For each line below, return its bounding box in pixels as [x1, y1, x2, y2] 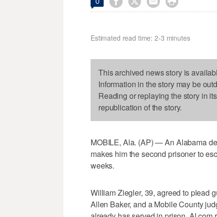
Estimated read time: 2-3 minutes [91, 33, 190, 43]
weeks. [91, 160, 115, 171]
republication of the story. [98, 102, 182, 113]
